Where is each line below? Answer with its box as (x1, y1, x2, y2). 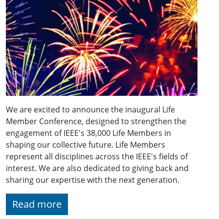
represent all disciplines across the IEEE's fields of (6, 151, 188, 162)
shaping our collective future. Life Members (6, 139, 165, 151)
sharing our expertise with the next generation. (6, 175, 181, 186)
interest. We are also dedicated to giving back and (6, 163, 189, 174)
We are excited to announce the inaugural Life (6, 104, 175, 115)
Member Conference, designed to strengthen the (6, 116, 186, 127)
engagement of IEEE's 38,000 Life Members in (6, 128, 171, 139)
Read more (12, 197, 62, 211)
